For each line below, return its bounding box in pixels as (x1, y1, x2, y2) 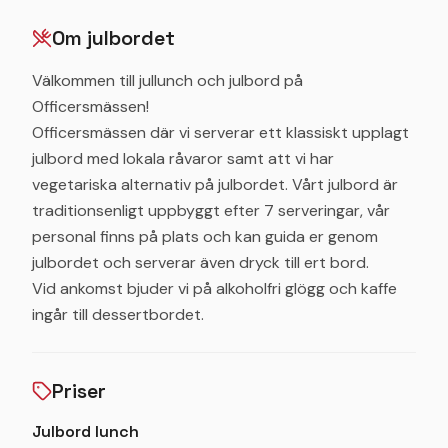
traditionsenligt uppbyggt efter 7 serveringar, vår (32, 200, 390, 221)
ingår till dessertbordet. (32, 304, 204, 325)
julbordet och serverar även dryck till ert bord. (32, 252, 369, 273)
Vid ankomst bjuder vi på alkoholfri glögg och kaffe (32, 278, 397, 299)
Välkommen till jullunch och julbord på (32, 70, 303, 91)
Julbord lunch (32, 421, 139, 442)
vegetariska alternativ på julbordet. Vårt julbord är (32, 174, 398, 195)
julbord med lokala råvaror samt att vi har (32, 148, 334, 169)
